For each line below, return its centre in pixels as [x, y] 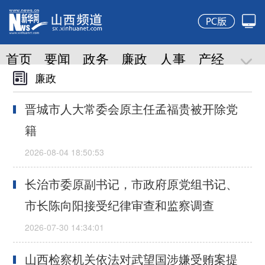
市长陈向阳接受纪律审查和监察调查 [120, 205]
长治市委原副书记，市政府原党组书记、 [132, 184]
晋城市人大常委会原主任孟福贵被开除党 [132, 109]
